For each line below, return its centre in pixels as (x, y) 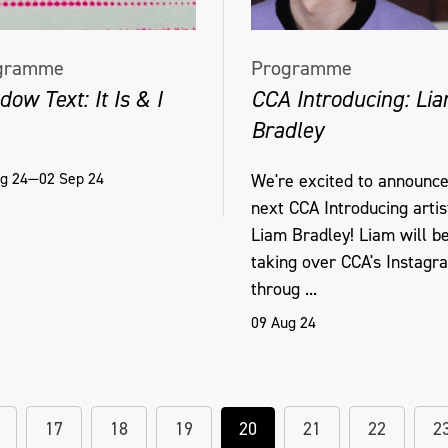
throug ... (284, 289)
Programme (301, 68)
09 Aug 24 (283, 322)
